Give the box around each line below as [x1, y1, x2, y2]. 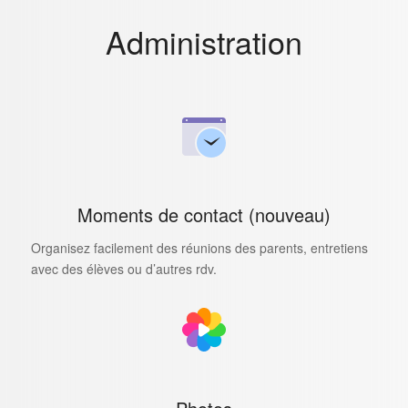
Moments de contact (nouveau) [76, 200, 331, 228]
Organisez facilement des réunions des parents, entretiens [30, 238, 368, 257]
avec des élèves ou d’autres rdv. [30, 259, 217, 278]
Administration [105, 18, 302, 64]
